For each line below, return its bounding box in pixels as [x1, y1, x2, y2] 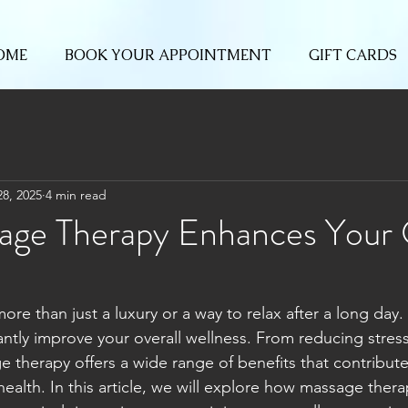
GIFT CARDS [308, 46, 397, 65]
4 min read [46, 187, 107, 204]
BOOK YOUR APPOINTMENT [64, 46, 271, 65]
